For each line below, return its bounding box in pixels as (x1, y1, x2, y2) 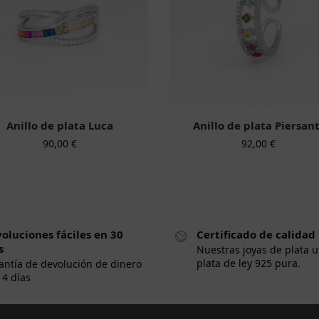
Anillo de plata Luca (6, 117, 113, 132)
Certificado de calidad (197, 226, 315, 241)
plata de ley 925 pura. (197, 256, 300, 271)
